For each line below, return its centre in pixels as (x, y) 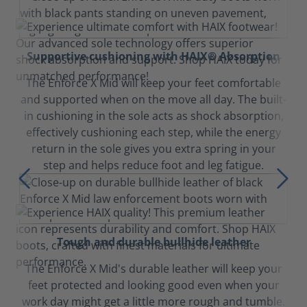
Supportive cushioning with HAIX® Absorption (153, 56)
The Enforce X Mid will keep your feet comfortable (153, 83)
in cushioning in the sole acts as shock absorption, (153, 116)
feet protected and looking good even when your (153, 285)
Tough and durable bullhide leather (153, 242)
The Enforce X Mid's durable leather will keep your (153, 269)
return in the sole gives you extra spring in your (153, 149)
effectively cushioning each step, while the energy (153, 132)
